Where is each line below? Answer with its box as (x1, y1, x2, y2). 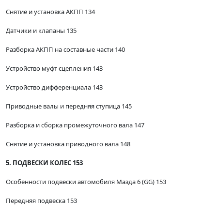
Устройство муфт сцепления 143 (6, 64, 103, 73)
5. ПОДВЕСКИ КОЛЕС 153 (6, 158, 83, 168)
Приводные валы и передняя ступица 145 (6, 102, 132, 111)
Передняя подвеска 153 (6, 196, 77, 205)
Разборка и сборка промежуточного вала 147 (6, 121, 144, 130)
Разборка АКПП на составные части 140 (6, 45, 125, 54)
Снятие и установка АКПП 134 (6, 7, 95, 16)
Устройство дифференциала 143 (6, 83, 103, 92)
